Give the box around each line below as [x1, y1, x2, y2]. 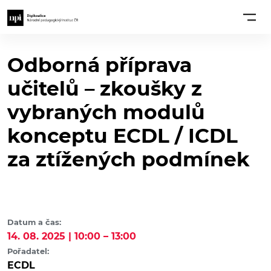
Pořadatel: [7, 247, 49, 256]
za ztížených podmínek [7, 147, 250, 172]
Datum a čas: [7, 218, 61, 227]
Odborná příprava [7, 53, 192, 77]
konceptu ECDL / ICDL [7, 123, 238, 148]
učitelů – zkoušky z [7, 76, 202, 101]
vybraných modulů [7, 100, 205, 125]
